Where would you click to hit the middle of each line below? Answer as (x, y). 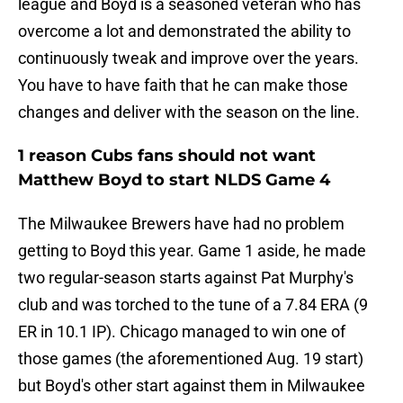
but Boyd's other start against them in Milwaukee (192, 386)
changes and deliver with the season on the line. (189, 112)
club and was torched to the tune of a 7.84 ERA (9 (193, 305)
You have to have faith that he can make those (183, 85)
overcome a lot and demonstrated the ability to (184, 31)
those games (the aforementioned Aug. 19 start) (191, 359)
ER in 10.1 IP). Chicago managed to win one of (182, 332)
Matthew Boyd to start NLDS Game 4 (174, 180)
